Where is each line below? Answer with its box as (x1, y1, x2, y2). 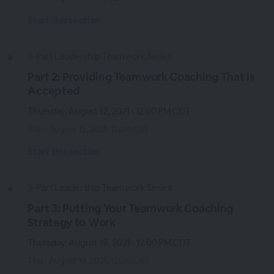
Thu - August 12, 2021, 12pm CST (28, 124, 150, 135)
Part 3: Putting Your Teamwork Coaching (28, 201, 234, 215)
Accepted (28, 84, 81, 98)
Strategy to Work (28, 215, 116, 229)
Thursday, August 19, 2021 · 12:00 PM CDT (28, 237, 191, 248)
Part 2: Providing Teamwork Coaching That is (28, 70, 255, 84)
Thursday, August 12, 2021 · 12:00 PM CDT (28, 105, 190, 117)
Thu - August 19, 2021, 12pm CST (28, 255, 150, 266)
